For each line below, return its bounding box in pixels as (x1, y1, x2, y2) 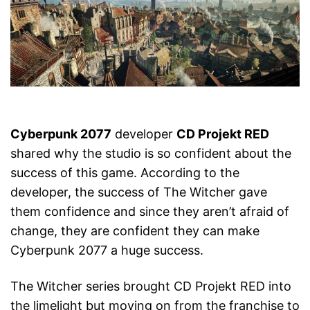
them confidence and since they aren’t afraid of (10, 204, 289, 219)
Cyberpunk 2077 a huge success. (10, 243, 203, 258)
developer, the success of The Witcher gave (10, 185, 267, 200)
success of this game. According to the (10, 165, 239, 181)
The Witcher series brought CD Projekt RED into (10, 279, 291, 294)
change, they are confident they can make (10, 224, 259, 239)
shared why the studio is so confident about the (10, 146, 291, 161)
